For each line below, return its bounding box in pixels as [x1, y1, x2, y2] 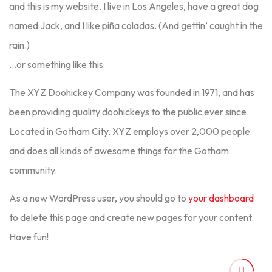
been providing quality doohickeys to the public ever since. [9, 106, 249, 118]
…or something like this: [9, 58, 105, 70]
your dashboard [188, 192, 254, 204]
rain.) [9, 39, 30, 51]
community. [9, 164, 57, 176]
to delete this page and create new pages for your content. [9, 211, 254, 223]
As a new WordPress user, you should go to [9, 192, 188, 204]
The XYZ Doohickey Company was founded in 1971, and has [9, 86, 254, 98]
